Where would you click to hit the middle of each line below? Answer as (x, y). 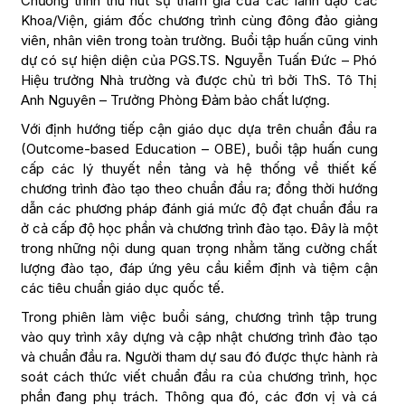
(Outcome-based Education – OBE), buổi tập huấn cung (199, 149)
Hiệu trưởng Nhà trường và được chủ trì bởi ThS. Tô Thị (199, 80)
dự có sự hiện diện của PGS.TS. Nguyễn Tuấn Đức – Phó (199, 61)
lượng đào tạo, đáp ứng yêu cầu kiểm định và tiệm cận (199, 268)
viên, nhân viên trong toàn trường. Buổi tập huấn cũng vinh (199, 41)
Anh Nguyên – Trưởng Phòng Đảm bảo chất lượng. (175, 100)
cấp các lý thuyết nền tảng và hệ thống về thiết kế (199, 169)
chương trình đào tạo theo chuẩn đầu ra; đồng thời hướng (199, 189)
